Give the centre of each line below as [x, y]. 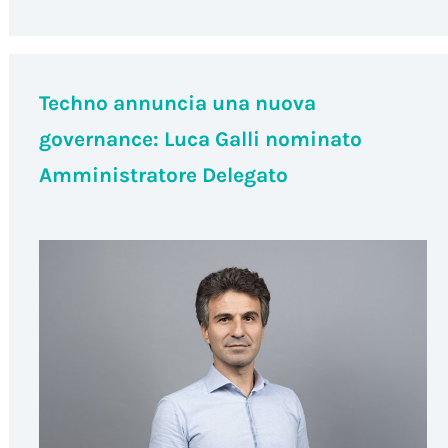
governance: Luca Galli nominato [200, 139]
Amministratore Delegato [163, 175]
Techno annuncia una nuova [177, 103]
